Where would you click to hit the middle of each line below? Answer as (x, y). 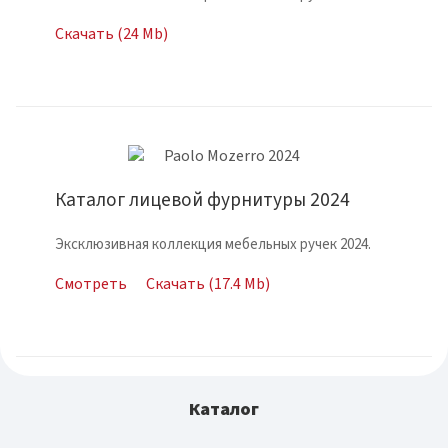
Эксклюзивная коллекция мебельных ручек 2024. (213, 244)
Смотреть (91, 283)
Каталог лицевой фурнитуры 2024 (202, 199)
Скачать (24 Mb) (111, 33)
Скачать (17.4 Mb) (207, 283)
